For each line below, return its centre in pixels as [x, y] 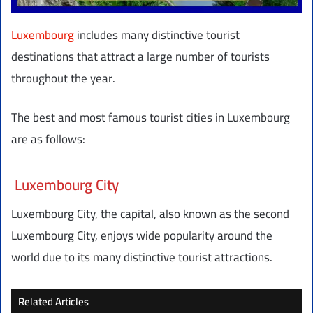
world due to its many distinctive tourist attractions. [142, 257]
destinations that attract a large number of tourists [140, 57]
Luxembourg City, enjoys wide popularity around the [142, 236]
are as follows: [48, 139]
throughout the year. [63, 79]
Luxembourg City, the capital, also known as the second [150, 214]
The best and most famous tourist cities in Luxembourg [151, 118]
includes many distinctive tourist [157, 35]
